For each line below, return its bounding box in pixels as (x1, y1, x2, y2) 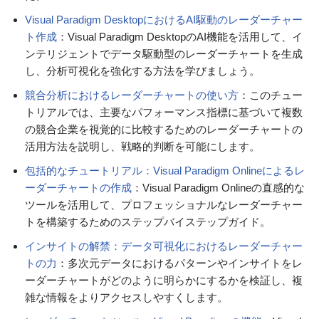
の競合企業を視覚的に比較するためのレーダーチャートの (25, 123, 303, 136)
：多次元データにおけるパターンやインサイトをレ (57, 257, 303, 270)
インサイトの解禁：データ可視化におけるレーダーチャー (25, 240, 303, 253)
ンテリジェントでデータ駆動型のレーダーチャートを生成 (25, 48, 303, 61)
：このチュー (239, 89, 303, 102)
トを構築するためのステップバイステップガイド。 (25, 216, 271, 229)
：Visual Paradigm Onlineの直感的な (132, 182, 305, 194)
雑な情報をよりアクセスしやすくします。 (25, 291, 228, 304)
